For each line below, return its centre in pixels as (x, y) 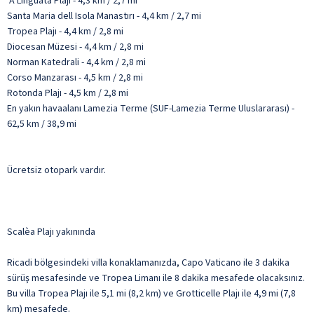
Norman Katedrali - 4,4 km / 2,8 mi (76, 62)
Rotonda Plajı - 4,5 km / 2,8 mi (68, 93)
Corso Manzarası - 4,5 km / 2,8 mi (75, 77)
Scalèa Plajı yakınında (51, 232)
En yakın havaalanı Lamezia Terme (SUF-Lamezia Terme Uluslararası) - (151, 108)
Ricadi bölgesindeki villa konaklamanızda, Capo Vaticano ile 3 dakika (148, 262)
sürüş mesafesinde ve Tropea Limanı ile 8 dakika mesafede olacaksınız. (156, 278)
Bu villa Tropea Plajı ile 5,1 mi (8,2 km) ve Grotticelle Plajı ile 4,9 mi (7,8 (151, 293)
